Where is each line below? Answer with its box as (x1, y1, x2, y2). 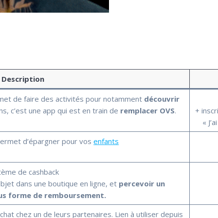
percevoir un (119, 178, 165, 188)
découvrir (144, 93, 180, 104)
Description (1, 73, 44, 84)
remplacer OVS (120, 105, 175, 115)
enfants (93, 136, 119, 146)
